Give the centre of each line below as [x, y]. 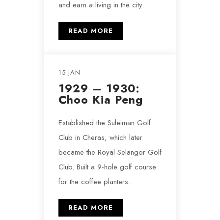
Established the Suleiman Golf [105, 123]
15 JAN [69, 72]
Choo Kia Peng [101, 100]
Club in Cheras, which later [100, 137]
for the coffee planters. [94, 182]
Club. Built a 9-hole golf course [107, 167]
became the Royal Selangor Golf [110, 152]
